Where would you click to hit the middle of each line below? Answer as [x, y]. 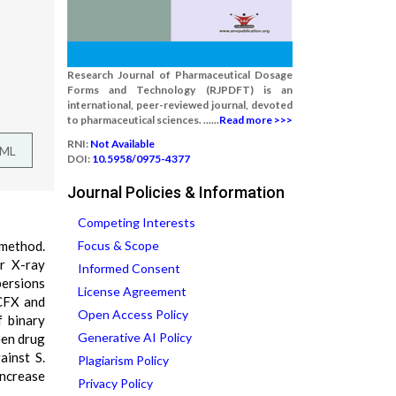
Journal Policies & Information [176, 192]
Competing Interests [137, 222]
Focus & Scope [118, 245]
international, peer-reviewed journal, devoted [180, 105]
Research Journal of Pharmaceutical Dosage [180, 75]
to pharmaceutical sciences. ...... [143, 120]
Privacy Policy [115, 383]
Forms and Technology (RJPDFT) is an [180, 90]
